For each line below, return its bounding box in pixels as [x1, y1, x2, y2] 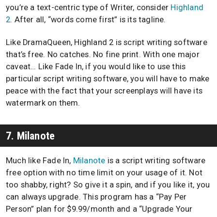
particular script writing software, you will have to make [6, 74, 210, 83]
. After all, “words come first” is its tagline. [10, 15, 166, 24]
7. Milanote [6, 129, 55, 142]
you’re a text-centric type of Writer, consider [6, 3, 171, 12]
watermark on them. [6, 98, 80, 108]
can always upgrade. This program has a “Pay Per [6, 192, 187, 201]
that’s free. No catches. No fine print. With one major [6, 49, 200, 59]
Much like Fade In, [6, 155, 73, 165]
